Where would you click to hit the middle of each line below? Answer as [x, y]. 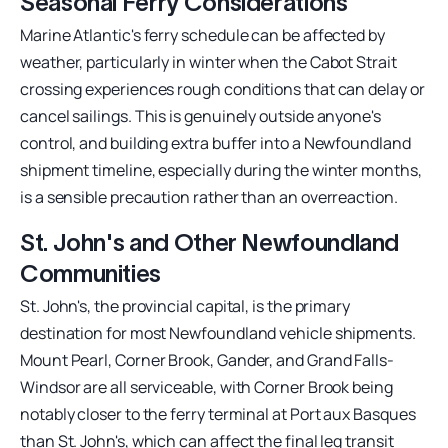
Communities [91, 273]
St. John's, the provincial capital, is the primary [185, 305]
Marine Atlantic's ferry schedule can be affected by [202, 34]
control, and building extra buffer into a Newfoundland [215, 142]
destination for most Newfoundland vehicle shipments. [218, 332]
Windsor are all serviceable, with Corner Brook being [206, 386]
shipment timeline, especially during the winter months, [221, 169]
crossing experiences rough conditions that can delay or [222, 88]
